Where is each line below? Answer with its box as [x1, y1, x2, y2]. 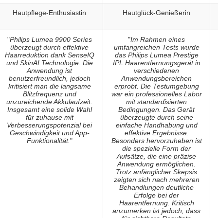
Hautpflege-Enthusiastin [13, 9, 86, 17]
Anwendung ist [27, 67, 72, 75]
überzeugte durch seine [120, 113, 193, 122]
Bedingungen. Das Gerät [118, 106, 195, 114]
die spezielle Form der [122, 145, 191, 153]
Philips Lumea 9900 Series [9, 36, 92, 44]
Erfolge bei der [134, 191, 179, 200]
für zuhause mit [25, 113, 73, 122]
